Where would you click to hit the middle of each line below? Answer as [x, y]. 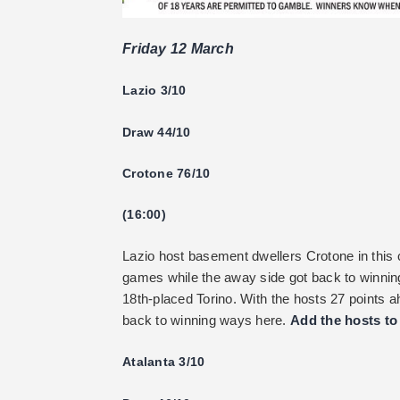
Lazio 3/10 [154, 91]
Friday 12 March [178, 48]
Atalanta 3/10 [164, 362]
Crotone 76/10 [167, 174]
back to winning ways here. [207, 320]
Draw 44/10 [157, 132]
